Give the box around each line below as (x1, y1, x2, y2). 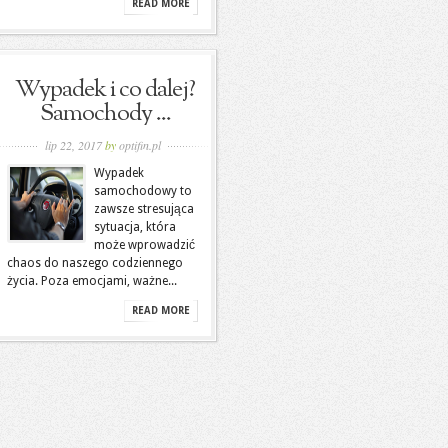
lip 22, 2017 (45, 137, 105, 153)
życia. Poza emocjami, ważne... (7, 274, 177, 288)
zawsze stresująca (94, 202, 194, 216)
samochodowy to (94, 184, 192, 198)
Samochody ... (39, 97, 171, 131)
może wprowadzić (94, 238, 195, 252)
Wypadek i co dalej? (15, 73, 195, 107)
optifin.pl (119, 137, 161, 153)
